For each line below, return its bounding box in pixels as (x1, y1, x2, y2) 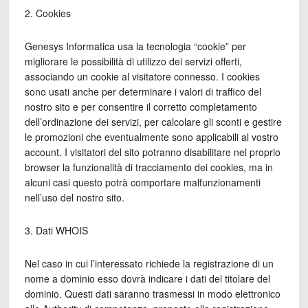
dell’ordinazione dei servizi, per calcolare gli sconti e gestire (24, 115, 282, 129)
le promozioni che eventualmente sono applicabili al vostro (24, 130, 278, 144)
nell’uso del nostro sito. (24, 190, 124, 204)
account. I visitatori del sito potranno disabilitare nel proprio (24, 145, 280, 159)
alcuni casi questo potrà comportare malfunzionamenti (24, 175, 261, 189)
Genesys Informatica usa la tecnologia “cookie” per (24, 39, 246, 53)
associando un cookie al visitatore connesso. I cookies (24, 69, 260, 83)
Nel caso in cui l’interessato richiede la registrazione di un (24, 256, 274, 270)
